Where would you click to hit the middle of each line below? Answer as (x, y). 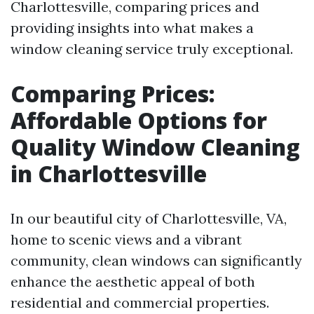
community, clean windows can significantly (156, 260)
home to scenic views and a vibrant (126, 239)
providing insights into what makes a (132, 28)
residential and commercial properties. (140, 302)
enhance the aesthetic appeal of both (133, 281)
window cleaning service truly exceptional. (152, 49)
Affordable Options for (139, 120)
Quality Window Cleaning (155, 147)
